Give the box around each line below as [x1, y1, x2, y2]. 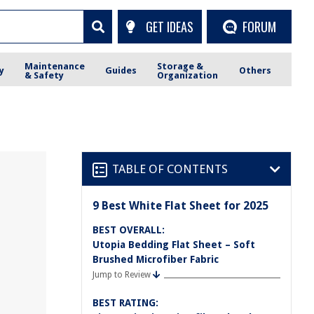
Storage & [157, 60, 204, 71]
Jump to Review [93, 270, 151, 280]
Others [238, 65, 271, 76]
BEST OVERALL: [93, 224, 165, 235]
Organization [157, 69, 219, 81]
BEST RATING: [93, 297, 158, 308]
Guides [105, 65, 137, 76]
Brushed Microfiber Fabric [93, 254, 219, 265]
